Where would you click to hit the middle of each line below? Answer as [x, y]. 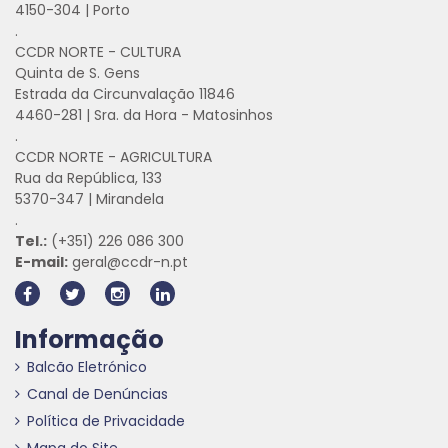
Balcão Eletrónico [87, 367]
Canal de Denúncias [97, 394]
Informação [89, 339]
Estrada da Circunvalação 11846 [125, 94]
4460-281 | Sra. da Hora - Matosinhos [144, 115]
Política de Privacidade [106, 421]
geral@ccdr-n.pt [128, 262]
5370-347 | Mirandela [89, 199]
